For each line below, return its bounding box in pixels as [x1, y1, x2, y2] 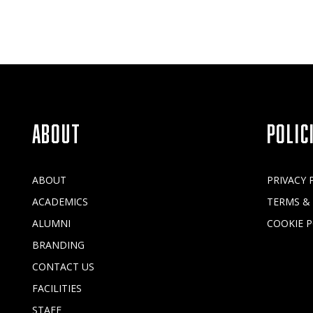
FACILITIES [31, 282, 82, 296]
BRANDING [31, 238, 85, 252]
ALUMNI [31, 217, 71, 231]
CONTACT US [31, 260, 94, 274]
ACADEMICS [31, 195, 88, 209]
